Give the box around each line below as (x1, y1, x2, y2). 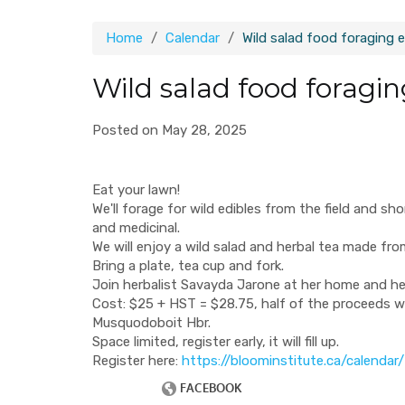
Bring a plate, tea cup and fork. (92, 258, 284, 274)
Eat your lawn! (92, 182, 180, 198)
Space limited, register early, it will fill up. (92, 334, 339, 350)
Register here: (92, 353, 182, 369)
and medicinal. (92, 220, 180, 236)
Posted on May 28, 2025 (92, 122, 247, 138)
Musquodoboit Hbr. (92, 315, 211, 331)
